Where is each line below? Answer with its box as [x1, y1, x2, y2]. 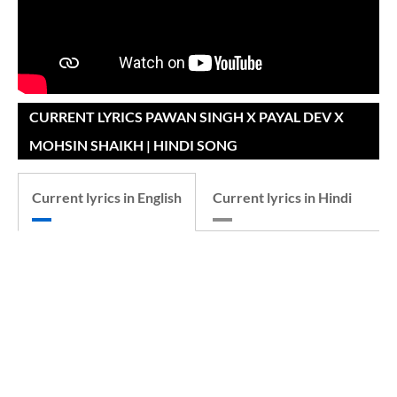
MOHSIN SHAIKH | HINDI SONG [29, 136, 237, 153]
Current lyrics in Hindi [213, 189, 352, 206]
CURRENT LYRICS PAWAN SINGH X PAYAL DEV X [29, 108, 344, 125]
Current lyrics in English [32, 189, 182, 206]
